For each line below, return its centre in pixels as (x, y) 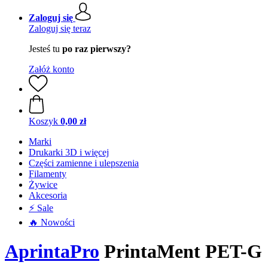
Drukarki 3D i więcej (69, 152)
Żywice (43, 185)
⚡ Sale (41, 208)
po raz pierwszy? (97, 49)
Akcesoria (48, 195)
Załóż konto (51, 69)
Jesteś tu (45, 49)
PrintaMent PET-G (181, 252)
